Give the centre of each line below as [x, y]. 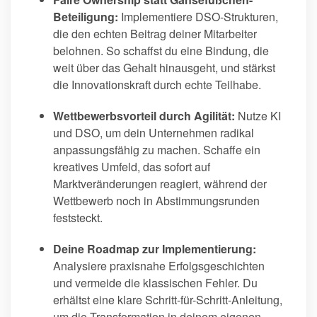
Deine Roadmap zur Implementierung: [155, 249]
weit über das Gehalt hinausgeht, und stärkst [164, 68]
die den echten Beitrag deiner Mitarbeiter [155, 34]
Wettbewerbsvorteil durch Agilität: [144, 116]
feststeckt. [78, 218]
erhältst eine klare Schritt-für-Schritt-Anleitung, [168, 300]
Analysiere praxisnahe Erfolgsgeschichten [159, 266]
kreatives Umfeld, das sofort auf [132, 167]
